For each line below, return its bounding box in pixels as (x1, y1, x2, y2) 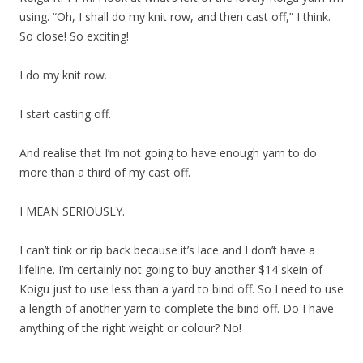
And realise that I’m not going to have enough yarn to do (19, 145, 317, 160)
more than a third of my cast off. (19, 164, 190, 180)
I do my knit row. (19, 67, 107, 83)
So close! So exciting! (19, 28, 129, 44)
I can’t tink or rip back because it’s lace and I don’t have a (19, 242, 315, 258)
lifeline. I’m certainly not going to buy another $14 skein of (19, 262, 322, 277)
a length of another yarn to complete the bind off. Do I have (19, 301, 334, 316)
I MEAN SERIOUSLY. (19, 203, 125, 219)
